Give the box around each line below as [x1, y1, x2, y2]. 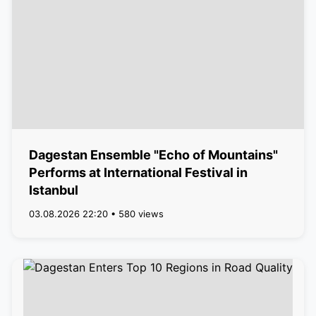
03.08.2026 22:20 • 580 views [28, 208, 164, 219]
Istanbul [28, 183, 78, 197]
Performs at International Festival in [28, 165, 248, 180]
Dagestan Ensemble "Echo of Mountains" [28, 147, 278, 162]
